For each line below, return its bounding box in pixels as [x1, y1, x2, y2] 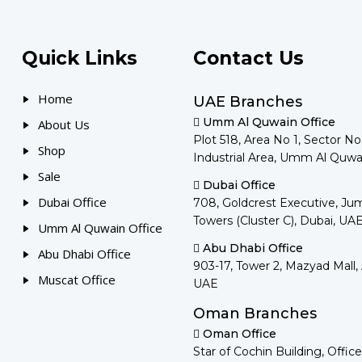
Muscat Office [38, 271, 116, 288]
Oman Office [202, 326, 276, 341]
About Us [38, 116, 90, 133]
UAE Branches [192, 93, 302, 111]
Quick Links [22, 47, 138, 69]
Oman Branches [192, 305, 317, 322]
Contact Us [192, 47, 304, 69]
